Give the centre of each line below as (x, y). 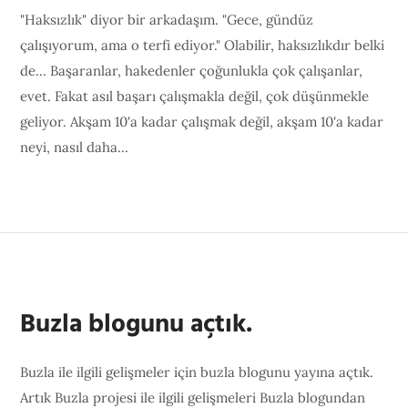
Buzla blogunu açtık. (137, 325)
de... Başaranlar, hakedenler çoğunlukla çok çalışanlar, (192, 71)
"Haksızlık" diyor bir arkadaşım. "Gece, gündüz (167, 20)
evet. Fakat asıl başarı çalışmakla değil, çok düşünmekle (195, 96)
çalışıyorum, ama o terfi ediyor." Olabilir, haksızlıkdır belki (203, 45)
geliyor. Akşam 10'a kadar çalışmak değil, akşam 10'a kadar (202, 122)
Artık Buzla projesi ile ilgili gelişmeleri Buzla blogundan (193, 398)
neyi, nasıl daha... (75, 147)
